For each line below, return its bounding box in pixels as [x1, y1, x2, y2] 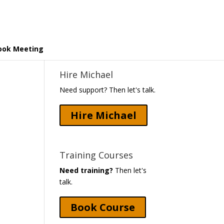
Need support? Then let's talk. [59, 85, 156, 94]
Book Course [70, 200, 135, 214]
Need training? [59, 165, 113, 175]
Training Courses [59, 149, 133, 161]
